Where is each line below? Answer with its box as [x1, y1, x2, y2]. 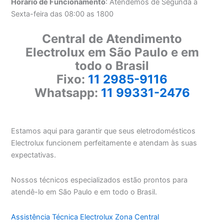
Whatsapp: [34, 85, 101, 100]
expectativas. [11, 150, 56, 160]
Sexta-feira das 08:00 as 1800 [11, 9, 114, 19]
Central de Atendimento [42, 31, 182, 46]
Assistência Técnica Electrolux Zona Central [11, 212, 159, 221]
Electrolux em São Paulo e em [25, 44, 199, 59]
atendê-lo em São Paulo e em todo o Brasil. [11, 187, 157, 197]
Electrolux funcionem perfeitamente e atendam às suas [11, 138, 197, 148]
